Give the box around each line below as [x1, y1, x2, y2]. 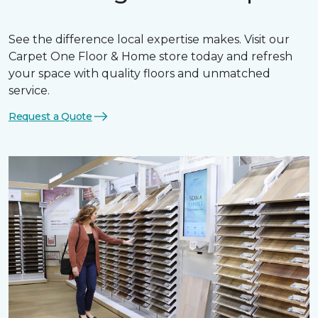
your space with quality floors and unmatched [9, 67, 270, 80]
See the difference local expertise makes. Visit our [9, 33, 290, 46]
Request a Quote [9, 109, 92, 123]
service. [9, 84, 50, 97]
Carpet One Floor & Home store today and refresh [9, 50, 292, 63]
